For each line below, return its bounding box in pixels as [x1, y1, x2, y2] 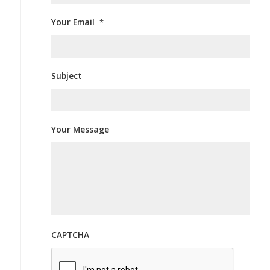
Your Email [51, 16, 95, 28]
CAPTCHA [51, 229, 89, 241]
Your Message [51, 124, 109, 136]
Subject [51, 70, 82, 82]
